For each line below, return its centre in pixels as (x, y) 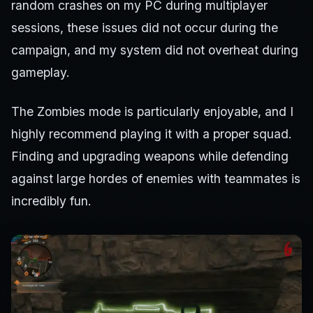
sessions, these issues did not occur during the (145, 27)
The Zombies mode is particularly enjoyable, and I (152, 111)
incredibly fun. (51, 201)
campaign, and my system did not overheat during (155, 50)
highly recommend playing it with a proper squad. (152, 133)
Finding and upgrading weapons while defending (150, 156)
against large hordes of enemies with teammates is (156, 178)
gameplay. (41, 72)
